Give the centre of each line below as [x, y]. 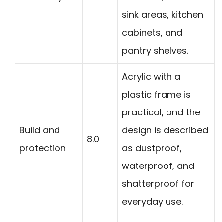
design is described [165, 130]
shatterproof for [158, 184]
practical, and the [161, 112]
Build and [40, 130]
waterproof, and [158, 166]
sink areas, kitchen [163, 15]
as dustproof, [152, 148]
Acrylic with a [151, 77]
